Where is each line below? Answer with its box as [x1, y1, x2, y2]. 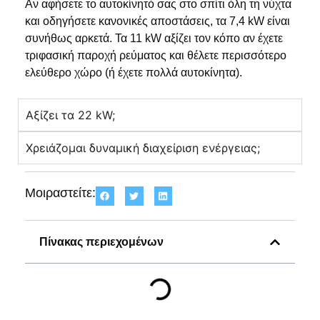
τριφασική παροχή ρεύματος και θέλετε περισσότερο [25, 49, 286, 61]
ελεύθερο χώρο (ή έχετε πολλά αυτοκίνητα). [25, 66, 242, 79]
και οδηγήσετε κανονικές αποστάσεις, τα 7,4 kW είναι [25, 14, 290, 27]
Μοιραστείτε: [25, 186, 96, 201]
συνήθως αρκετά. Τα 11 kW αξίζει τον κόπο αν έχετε [25, 31, 283, 44]
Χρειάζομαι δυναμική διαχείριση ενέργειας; [26, 141, 260, 156]
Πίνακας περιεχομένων [39, 236, 164, 249]
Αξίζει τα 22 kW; [26, 108, 115, 123]
